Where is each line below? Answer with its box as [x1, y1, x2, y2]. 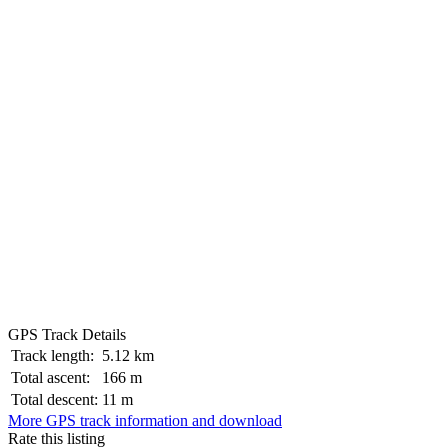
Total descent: [11, 391, 98, 409]
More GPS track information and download [8, 412, 282, 430]
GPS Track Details [8, 326, 126, 344]
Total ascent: [11, 369, 90, 387]
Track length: [11, 347, 94, 365]
